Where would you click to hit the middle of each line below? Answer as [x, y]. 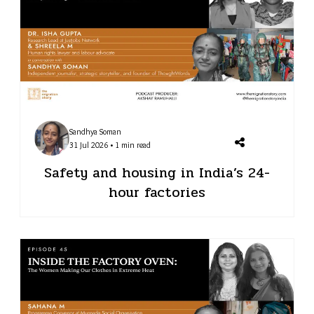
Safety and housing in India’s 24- [157, 173]
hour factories [157, 193]
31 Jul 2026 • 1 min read [110, 145]
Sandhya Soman [95, 131]
